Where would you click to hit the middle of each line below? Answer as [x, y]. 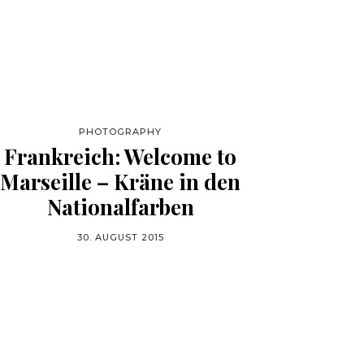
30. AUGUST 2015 [120, 237]
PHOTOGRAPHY [120, 132]
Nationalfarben [120, 207]
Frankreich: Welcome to [120, 156]
